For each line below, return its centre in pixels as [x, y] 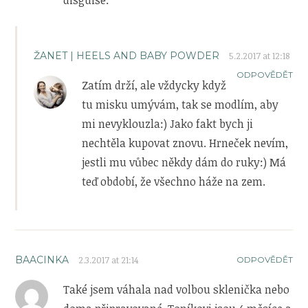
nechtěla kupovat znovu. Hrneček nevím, [185, 143]
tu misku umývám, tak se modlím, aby [180, 104]
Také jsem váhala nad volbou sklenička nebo [177, 289]
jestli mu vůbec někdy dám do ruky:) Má [184, 162]
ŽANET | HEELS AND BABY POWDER [127, 55]
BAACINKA [42, 260]
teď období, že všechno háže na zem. [174, 181]
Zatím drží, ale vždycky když [154, 85]
